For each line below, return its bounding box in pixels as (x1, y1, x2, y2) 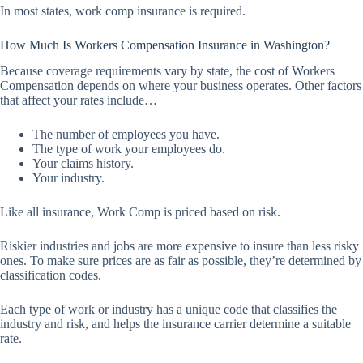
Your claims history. (32, 156, 134, 171)
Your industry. (32, 171, 105, 186)
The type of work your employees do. (32, 142, 225, 156)
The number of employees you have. (32, 127, 220, 142)
